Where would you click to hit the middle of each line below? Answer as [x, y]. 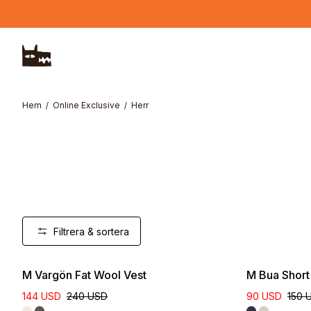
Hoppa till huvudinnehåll [57, 9]
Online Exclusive [86, 105]
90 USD [264, 296]
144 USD [42, 296]
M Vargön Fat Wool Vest [84, 275]
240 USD [87, 296]
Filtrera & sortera [91, 231]
